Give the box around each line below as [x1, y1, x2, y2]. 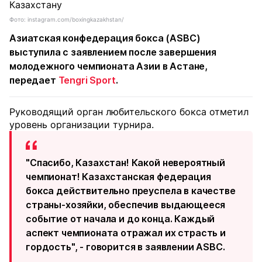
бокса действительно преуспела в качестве [26, 185, 236, 196]
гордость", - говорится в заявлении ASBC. [26, 241, 225, 253]
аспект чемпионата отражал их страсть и [26, 227, 226, 239]
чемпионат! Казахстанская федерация [26, 171, 211, 182]
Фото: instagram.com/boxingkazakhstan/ [9, 16, 124, 23]
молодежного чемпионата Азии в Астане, [9, 60, 208, 72]
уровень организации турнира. [9, 119, 154, 130]
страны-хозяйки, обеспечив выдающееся [26, 199, 226, 211]
